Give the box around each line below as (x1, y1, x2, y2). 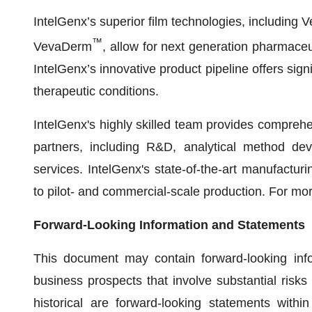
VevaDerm (33, 40, 92, 54)
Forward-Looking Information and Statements (33, 218, 305, 232)
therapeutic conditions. (33, 84, 159, 98)
